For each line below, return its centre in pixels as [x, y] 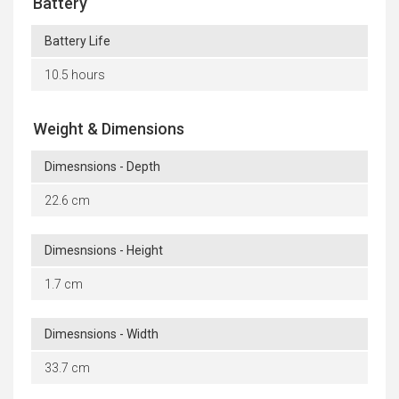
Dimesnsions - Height [104, 251]
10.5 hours [75, 75]
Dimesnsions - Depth [102, 167]
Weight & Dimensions [109, 129]
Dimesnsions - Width [102, 334]
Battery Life [77, 41]
